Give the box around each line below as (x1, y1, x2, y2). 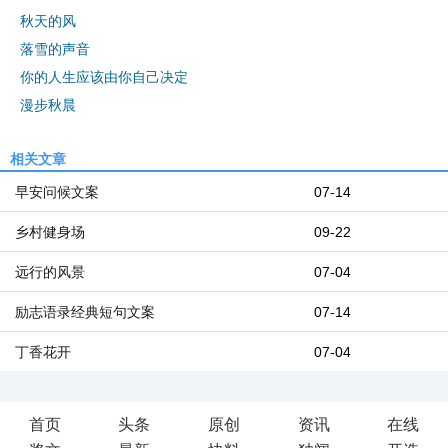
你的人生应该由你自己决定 (20, 69, 188, 85)
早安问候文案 (15, 184, 99, 200)
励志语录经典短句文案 (15, 304, 155, 320)
